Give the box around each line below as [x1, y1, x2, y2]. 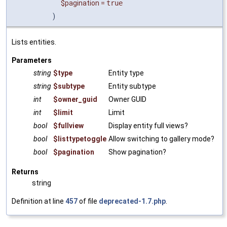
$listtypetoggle [53, 134, 106, 143]
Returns [12, 167, 39, 176]
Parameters [12, 56, 52, 64]
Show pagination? [108, 147, 166, 156]
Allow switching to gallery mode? [108, 134, 214, 143]
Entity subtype [108, 82, 156, 90]
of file [78, 197, 99, 205]
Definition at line [12, 197, 65, 205]
